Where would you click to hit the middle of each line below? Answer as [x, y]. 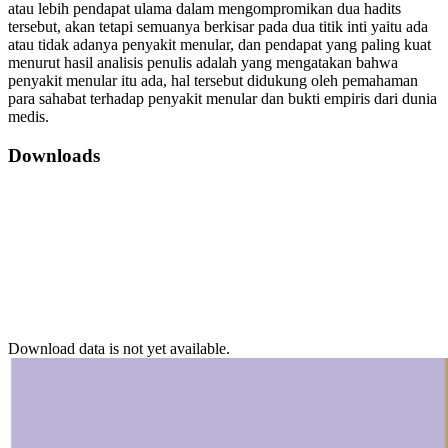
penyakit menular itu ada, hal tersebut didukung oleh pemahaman [213, 81]
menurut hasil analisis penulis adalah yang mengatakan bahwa [203, 63]
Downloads [54, 155]
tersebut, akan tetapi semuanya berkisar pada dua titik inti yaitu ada [218, 27]
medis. [28, 117]
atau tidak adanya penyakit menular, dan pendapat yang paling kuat [219, 45]
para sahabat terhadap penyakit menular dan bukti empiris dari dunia [222, 99]
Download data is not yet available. [119, 348]
